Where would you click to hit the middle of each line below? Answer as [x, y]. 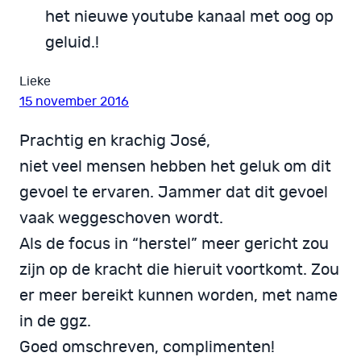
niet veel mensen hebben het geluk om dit [175, 166]
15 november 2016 [74, 101]
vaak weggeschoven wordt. [121, 218]
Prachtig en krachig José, [115, 141]
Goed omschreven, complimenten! [147, 347]
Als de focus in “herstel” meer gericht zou [174, 244]
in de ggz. [55, 321]
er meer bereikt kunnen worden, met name [178, 295]
